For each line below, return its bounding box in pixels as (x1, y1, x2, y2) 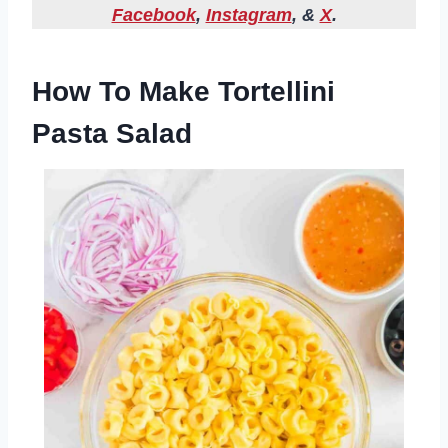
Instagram (205, 5, 292, 26)
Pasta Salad (32, 118, 192, 150)
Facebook (111, 5, 196, 26)
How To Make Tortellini (32, 76, 335, 108)
